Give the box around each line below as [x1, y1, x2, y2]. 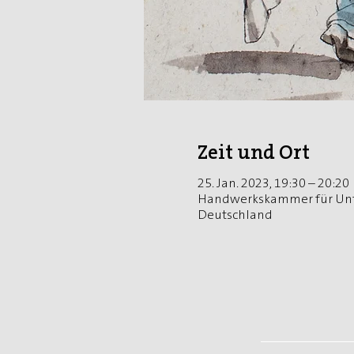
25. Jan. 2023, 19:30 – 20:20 [198, 174, 349, 191]
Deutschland [198, 205, 273, 223]
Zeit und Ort [198, 139, 310, 165]
